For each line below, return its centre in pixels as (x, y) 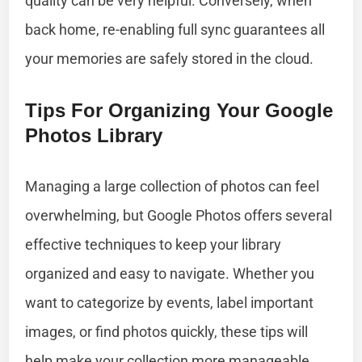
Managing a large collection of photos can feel (173, 186)
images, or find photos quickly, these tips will (167, 331)
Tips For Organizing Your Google (179, 110)
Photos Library (94, 135)
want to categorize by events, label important (170, 302)
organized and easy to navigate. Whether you (170, 273)
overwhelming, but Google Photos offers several (179, 215)
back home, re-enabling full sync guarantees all (175, 29)
